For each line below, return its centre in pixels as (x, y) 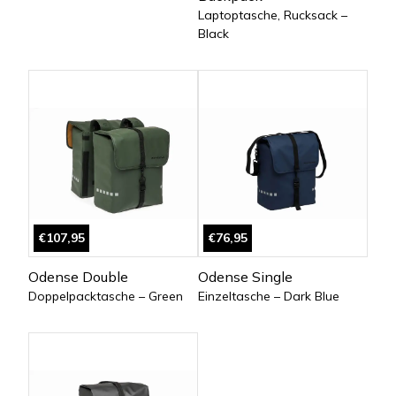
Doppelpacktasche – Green (106, 296)
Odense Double (78, 277)
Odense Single (245, 277)
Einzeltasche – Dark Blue (269, 296)
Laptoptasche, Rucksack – (273, 15)
